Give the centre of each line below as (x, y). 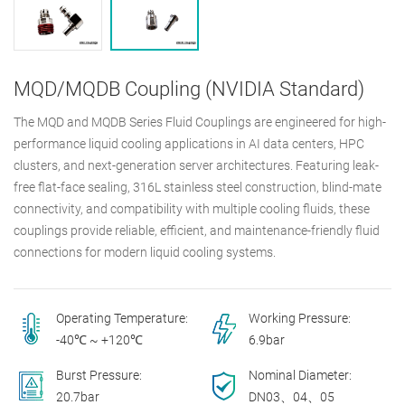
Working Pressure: (300, 319)
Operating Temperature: (122, 319)
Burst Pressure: (99, 376)
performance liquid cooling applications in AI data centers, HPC (189, 144)
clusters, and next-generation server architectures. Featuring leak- (196, 166)
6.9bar (267, 340)
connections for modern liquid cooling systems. (145, 253)
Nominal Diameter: (301, 376)
